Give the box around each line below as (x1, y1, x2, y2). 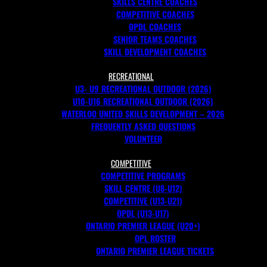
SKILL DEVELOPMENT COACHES (104, 45, 206, 58)
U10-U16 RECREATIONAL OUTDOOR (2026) (73, 95, 213, 107)
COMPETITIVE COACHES (116, 8, 194, 20)
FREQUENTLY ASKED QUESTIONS (91, 120, 195, 132)
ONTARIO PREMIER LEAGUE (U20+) (86, 219, 200, 232)
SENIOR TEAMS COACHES (113, 33, 197, 45)
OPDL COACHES (129, 20, 181, 33)
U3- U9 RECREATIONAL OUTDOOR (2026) (74, 82, 212, 95)
